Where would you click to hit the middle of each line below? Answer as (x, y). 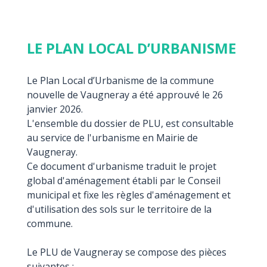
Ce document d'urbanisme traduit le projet (122, 167)
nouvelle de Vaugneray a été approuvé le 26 (125, 95)
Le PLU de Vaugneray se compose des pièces (127, 252)
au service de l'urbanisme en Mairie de (112, 138)
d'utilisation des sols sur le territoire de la (119, 209)
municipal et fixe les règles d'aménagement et (129, 195)
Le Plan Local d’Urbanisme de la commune (120, 81)
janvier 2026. (55, 109)
